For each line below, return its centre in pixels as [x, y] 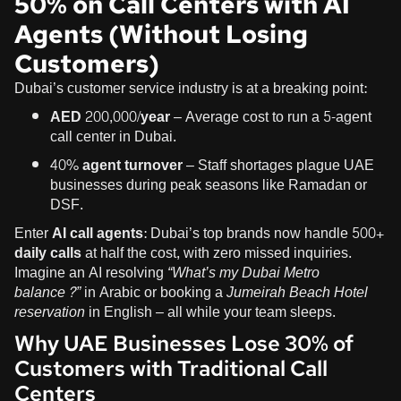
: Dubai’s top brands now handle [247, 233]
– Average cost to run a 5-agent [271, 116]
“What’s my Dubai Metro [243, 272]
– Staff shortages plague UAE [278, 165]
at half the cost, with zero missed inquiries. [217, 252]
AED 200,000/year [110, 116]
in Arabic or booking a [154, 292]
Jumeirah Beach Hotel [297, 292]
